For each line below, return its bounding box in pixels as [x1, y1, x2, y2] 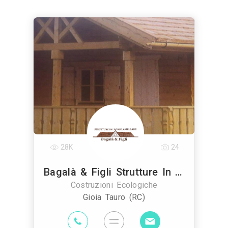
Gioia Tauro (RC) [83, 192, 145, 202]
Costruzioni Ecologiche [70, 180, 158, 190]
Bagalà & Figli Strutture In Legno [175, 166, 183, 178]
